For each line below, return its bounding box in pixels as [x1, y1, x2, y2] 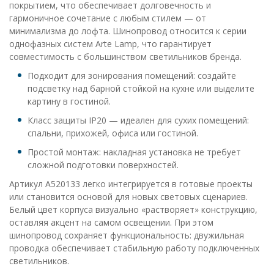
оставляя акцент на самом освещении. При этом [9, 217, 213, 228]
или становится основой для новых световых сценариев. [9, 191, 248, 202]
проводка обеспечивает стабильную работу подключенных [9, 242, 259, 254]
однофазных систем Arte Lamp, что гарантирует [9, 38, 212, 50]
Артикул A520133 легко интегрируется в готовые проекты [9, 178, 253, 190]
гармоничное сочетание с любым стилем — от [9, 12, 206, 24]
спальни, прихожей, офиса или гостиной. [28, 127, 198, 139]
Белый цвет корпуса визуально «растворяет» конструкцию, [9, 204, 257, 215]
